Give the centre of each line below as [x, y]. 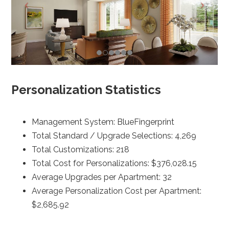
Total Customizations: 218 [81, 149]
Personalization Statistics [88, 89]
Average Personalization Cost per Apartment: [117, 191]
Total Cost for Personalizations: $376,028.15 [114, 163]
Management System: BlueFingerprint [103, 122]
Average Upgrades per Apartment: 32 [102, 177]
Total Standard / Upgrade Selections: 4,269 [114, 135]
